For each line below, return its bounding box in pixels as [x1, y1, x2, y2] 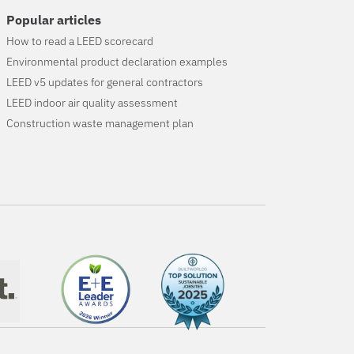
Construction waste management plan [6, 116, 194, 131]
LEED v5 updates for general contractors [6, 75, 204, 90]
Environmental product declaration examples [6, 55, 228, 70]
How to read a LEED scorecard [6, 34, 154, 49]
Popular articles [6, 12, 102, 28]
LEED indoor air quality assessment [6, 96, 179, 111]
